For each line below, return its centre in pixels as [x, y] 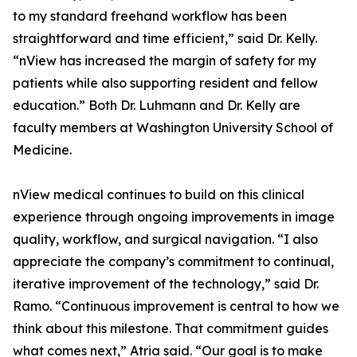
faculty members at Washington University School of [173, 128]
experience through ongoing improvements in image [174, 217]
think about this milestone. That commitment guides [171, 329]
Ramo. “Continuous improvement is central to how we [176, 306]
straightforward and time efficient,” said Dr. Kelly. [165, 39]
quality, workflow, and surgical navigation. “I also [165, 239]
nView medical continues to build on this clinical [159, 195]
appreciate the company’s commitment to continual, [173, 262]
